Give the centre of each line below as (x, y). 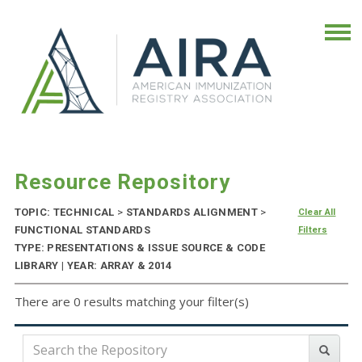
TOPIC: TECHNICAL (66, 213)
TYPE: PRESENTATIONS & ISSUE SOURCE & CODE (139, 248)
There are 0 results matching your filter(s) (131, 302)
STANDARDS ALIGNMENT (192, 213)
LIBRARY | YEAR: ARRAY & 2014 (93, 266)
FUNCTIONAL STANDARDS (82, 230)
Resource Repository (122, 182)
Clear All (317, 213)
